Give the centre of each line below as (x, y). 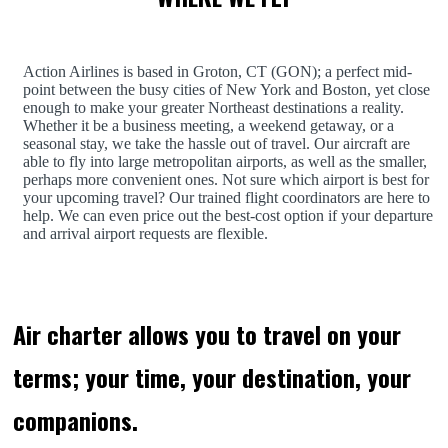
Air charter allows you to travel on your (207, 334)
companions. (75, 420)
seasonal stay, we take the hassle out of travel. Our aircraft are (216, 144)
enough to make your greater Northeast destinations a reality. (213, 108)
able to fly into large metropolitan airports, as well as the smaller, (225, 162)
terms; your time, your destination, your (212, 377)
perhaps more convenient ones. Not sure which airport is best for (226, 180)
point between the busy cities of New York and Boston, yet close (226, 90)
